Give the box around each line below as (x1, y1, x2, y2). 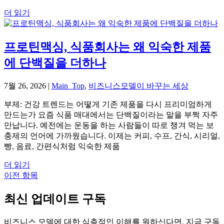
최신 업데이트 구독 (4, 192, 106, 205)
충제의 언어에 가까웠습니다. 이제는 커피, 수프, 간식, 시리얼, (4, 131, 220, 140)
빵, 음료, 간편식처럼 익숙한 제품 (4, 142, 120, 151)
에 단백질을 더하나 (4, 56, 106, 70)
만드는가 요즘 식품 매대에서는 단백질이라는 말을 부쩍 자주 (4, 110, 218, 119)
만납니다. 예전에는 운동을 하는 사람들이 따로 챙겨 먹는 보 (4, 121, 214, 130)
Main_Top (51, 81, 84, 90)
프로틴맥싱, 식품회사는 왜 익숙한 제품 (4, 40, 211, 54)
